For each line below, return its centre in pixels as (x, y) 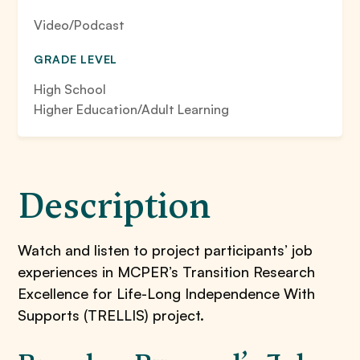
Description (115, 206)
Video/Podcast (80, 25)
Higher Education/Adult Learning (132, 109)
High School (70, 89)
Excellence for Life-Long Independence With (167, 293)
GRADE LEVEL (76, 59)
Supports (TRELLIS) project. (111, 315)
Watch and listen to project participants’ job (166, 250)
